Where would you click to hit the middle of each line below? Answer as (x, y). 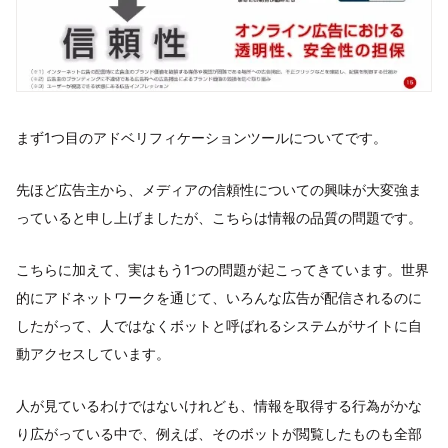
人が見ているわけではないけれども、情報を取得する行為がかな (219, 405)
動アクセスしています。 (93, 353)
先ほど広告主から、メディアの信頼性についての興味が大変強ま (219, 189)
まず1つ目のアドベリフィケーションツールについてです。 (201, 137)
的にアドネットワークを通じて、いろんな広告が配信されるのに (219, 297)
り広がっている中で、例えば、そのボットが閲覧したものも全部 (219, 433)
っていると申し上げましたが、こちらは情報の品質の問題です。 (219, 217)
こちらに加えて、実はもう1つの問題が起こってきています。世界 (222, 269)
